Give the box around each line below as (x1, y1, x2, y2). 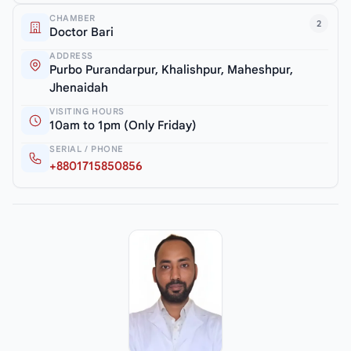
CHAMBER (49, 12, 96, 24)
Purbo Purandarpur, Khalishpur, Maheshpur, (49, 62, 293, 77)
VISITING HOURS (49, 105, 125, 117)
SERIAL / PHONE (49, 143, 124, 154)
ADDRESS (49, 49, 93, 61)
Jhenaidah (49, 80, 108, 95)
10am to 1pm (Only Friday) (49, 118, 197, 132)
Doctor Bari (49, 24, 114, 39)
